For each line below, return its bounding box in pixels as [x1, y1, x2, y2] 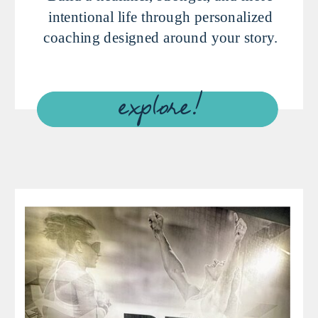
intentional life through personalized [48, 9, 273, 25]
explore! [117, 95, 201, 126]
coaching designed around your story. [43, 29, 278, 46]
